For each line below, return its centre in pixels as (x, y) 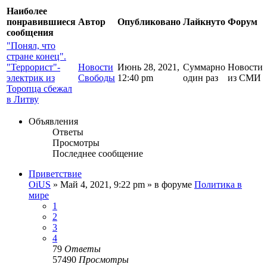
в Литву (23, 99)
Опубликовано (149, 21)
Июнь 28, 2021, (148, 67)
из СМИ (244, 77)
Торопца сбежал (39, 88)
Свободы (97, 77)
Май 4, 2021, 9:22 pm (103, 184)
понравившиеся (41, 21)
